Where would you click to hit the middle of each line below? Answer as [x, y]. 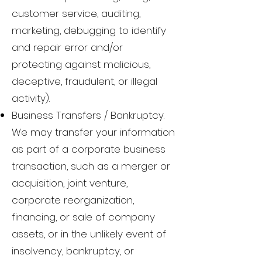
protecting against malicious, [81, 65]
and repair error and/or [67, 48]
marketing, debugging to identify [89, 31]
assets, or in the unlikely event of [89, 234]
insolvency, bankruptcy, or [73, 251]
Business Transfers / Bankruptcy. [88, 116]
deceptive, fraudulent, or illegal [85, 82]
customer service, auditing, [76, 14]
